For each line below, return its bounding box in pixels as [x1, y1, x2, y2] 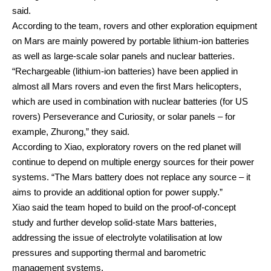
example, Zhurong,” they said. [12, 126, 129, 137]
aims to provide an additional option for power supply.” [12, 186, 223, 197]
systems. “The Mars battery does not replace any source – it [12, 171, 250, 182]
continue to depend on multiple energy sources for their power [12, 156, 254, 167]
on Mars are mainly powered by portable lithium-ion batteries [12, 35, 249, 46]
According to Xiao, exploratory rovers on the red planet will [12, 141, 241, 152]
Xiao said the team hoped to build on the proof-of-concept [12, 201, 236, 212]
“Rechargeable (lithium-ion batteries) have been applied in [12, 65, 238, 76]
